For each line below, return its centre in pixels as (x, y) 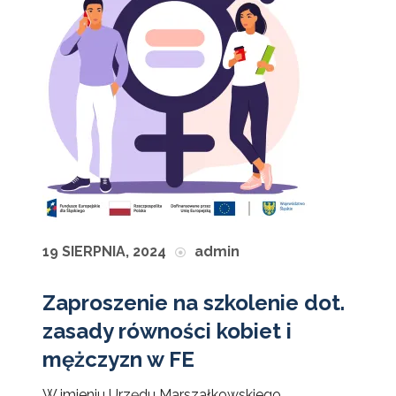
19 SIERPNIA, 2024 (104, 251)
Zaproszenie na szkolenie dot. (194, 302)
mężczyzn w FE (118, 359)
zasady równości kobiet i (167, 331)
